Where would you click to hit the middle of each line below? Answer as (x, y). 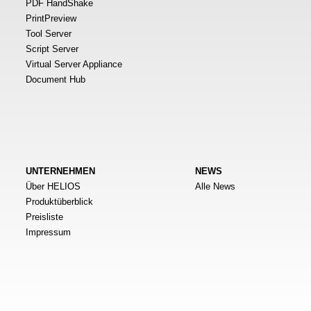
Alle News (215, 186)
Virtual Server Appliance (74, 64)
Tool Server (49, 34)
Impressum (48, 232)
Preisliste (44, 217)
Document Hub (56, 79)
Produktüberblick (59, 202)
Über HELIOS (53, 186)
